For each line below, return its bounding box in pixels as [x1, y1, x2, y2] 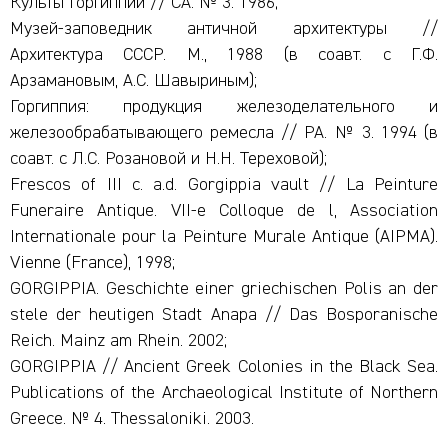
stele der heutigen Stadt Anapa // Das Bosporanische [10, 306, 438, 324]
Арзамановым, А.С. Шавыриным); [10, 72, 257, 90]
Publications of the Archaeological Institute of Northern [10, 384, 438, 402]
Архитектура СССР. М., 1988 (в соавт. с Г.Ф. [10, 46, 438, 64]
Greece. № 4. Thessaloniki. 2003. [10, 410, 254, 428]
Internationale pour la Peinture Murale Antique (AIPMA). [10, 228, 438, 246]
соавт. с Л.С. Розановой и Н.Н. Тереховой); [10, 150, 327, 168]
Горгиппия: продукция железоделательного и [10, 98, 438, 116]
